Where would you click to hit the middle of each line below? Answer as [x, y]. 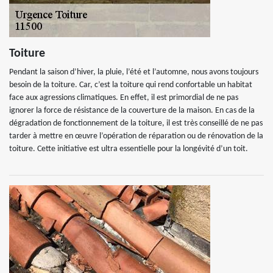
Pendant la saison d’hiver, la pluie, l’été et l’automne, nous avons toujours [134, 72]
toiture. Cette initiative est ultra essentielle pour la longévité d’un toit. [129, 149]
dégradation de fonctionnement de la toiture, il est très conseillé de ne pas [136, 123]
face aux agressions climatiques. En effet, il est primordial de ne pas [124, 98]
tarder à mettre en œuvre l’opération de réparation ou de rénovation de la [136, 136]
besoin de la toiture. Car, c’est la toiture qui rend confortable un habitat [131, 85]
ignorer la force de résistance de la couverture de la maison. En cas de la [132, 111]
